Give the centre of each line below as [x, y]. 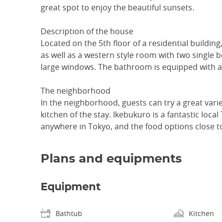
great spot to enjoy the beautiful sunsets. [117, 8]
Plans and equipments [111, 159]
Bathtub [69, 214]
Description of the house [87, 31]
